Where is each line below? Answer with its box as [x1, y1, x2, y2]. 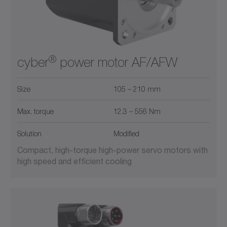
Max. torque [17, 107, 54, 116]
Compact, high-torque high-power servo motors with [17, 145, 208, 155]
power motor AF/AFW [56, 55, 177, 70]
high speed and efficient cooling [17, 156, 132, 166]
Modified [113, 129, 139, 138]
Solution [17, 129, 42, 138]
